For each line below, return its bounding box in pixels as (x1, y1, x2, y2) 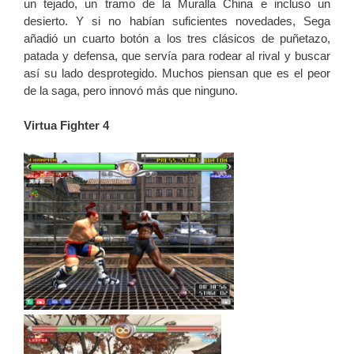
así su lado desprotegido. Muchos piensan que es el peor (24, 66, 330, 80)
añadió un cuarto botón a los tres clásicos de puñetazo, (24, 31, 330, 45)
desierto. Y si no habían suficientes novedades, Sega (24, 13, 330, 28)
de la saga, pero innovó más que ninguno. (24, 83, 238, 97)
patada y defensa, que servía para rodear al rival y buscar (24, 48, 330, 62)
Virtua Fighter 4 (24, 119, 109, 133)
